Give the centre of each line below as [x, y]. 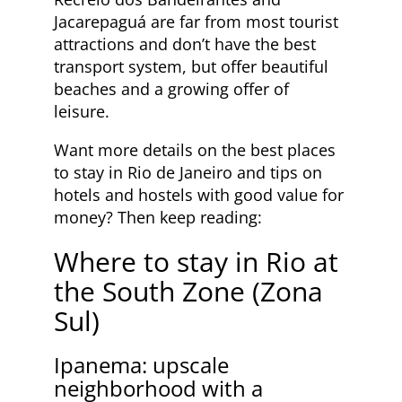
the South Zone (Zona [188, 291]
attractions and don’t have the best [185, 44]
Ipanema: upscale [141, 364]
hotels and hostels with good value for [199, 194]
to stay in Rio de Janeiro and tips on [188, 172]
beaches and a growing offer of [171, 88]
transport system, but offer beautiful [191, 66]
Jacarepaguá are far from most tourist [196, 21]
